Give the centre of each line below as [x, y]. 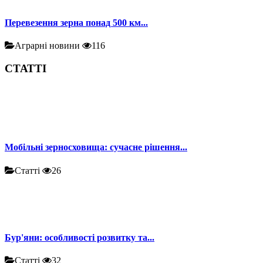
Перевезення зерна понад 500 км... [76, 22]
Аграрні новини [48, 45]
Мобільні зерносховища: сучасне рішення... [96, 147]
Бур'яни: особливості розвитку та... [80, 238]
